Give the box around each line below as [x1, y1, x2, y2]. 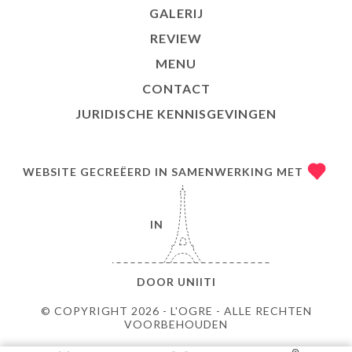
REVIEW [150, 31, 202, 46]
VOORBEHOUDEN [124, 317, 228, 332]
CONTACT [141, 81, 211, 97]
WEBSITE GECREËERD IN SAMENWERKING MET [22, 164, 303, 178]
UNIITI [177, 275, 216, 289]
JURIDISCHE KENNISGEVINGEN [75, 106, 277, 122]
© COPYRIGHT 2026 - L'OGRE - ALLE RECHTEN [40, 304, 312, 318]
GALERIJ [148, 5, 203, 21]
